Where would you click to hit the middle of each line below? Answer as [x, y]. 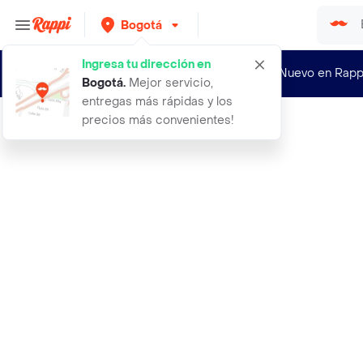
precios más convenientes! [158, 120]
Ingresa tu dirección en [146, 64]
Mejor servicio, [169, 83]
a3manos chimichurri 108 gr [133, 130]
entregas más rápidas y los [157, 102]
